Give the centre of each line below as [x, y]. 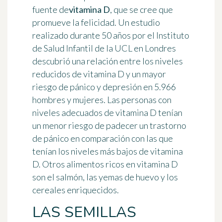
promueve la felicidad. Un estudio [96, 23]
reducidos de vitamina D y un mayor [99, 74]
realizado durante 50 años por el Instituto [111, 35]
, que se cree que [141, 10]
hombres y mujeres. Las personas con [102, 100]
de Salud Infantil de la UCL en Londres [104, 48]
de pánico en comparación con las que [103, 139]
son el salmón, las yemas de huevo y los [105, 177]
